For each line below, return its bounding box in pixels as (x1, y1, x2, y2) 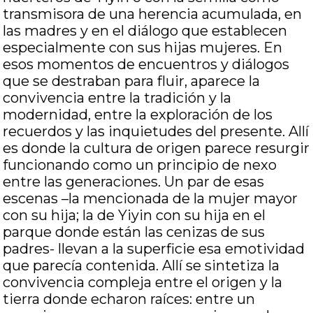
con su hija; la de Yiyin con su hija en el (3, 207, 266, 224)
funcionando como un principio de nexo (3, 156, 277, 173)
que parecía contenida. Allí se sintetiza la (3, 257, 280, 274)
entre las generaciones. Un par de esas (3, 173, 265, 190)
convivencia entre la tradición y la (3, 89, 232, 106)
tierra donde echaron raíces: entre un (3, 291, 256, 307)
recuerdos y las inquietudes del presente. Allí (3, 123, 310, 140)
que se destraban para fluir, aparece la (3, 73, 261, 89)
